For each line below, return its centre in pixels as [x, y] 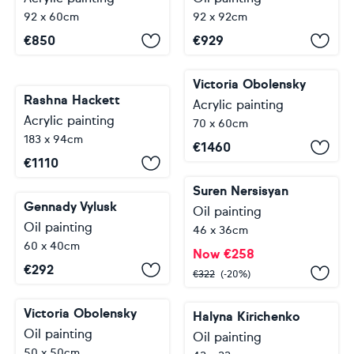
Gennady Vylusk [70, 207]
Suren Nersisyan [241, 191]
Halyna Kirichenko [247, 316]
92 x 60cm [51, 17]
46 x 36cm [220, 230]
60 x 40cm [52, 246]
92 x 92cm [220, 17]
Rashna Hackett [72, 100]
